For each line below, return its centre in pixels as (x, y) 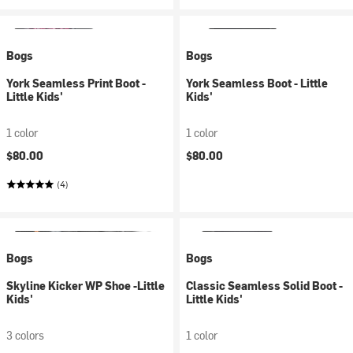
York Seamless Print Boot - (76, 83)
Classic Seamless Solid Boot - (264, 286)
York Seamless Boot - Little (257, 83)
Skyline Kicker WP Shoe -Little (85, 286)
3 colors (25, 335)
